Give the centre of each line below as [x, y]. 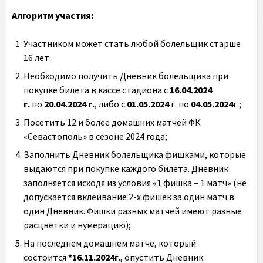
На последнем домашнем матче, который [110, 243]
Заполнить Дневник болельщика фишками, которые [135, 154]
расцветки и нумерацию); [77, 225]
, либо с [111, 104]
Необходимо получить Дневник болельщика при [126, 76]
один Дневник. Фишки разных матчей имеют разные [133, 211]
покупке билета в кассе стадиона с [97, 90]
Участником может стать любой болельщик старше [132, 43]
